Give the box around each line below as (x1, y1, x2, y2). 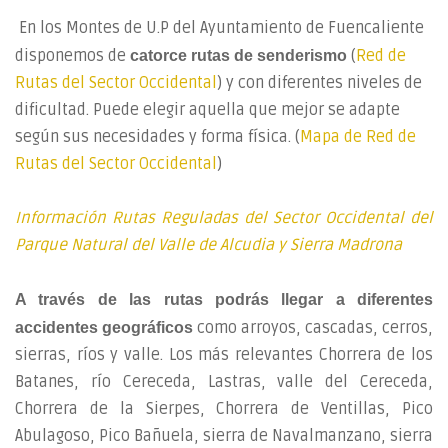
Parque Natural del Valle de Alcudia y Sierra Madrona (15, 235, 402, 255)
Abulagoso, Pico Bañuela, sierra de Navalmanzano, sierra (15, 426, 433, 446)
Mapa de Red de (300, 127, 416, 147)
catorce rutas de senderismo (130, 47, 347, 64)
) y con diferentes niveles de (217, 73, 422, 93)
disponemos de (15, 46, 130, 66)
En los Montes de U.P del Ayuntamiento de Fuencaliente (15, 18, 424, 38)
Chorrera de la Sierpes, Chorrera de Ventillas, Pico (15, 399, 433, 419)
